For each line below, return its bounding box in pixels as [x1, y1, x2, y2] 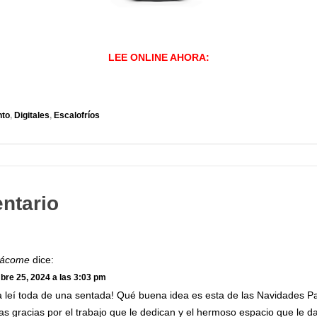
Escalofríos [54, 110, 100, 121]
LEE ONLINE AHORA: [108, 52, 209, 64]
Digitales [14, 110, 50, 121]
